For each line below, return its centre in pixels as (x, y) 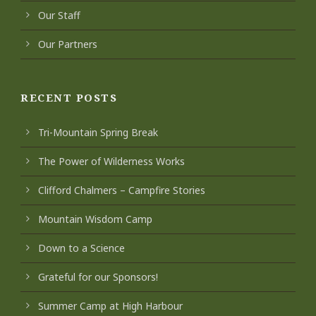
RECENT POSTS (69, 97)
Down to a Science (81, 248)
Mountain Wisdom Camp (95, 219)
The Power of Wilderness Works (111, 161)
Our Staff (59, 15)
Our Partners (68, 44)
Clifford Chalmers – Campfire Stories (122, 190)
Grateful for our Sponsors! (98, 276)
